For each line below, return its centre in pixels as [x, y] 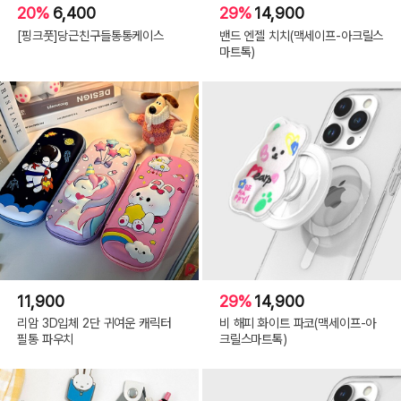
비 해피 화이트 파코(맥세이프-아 [298, 323]
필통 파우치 [46, 339]
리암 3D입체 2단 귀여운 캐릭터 [94, 323]
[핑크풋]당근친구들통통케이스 [90, 35]
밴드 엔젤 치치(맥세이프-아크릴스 [301, 35]
